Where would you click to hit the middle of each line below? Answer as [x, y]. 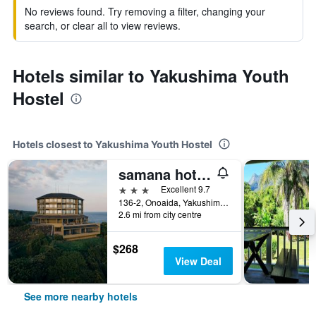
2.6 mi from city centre [160, 214]
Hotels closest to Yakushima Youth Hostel [113, 144]
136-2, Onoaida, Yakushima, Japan [224, 202]
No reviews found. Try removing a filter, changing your [145, 11]
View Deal [198, 261]
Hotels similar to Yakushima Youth [151, 75]
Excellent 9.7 [186, 189]
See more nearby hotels [81, 296]
